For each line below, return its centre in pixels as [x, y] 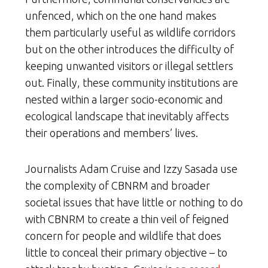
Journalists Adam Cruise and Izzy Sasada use [131, 168]
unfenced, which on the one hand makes [121, 15]
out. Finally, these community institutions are [132, 82]
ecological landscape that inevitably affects [127, 116]
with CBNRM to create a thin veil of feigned [127, 219]
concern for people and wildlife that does [123, 235]
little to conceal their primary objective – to [126, 252]
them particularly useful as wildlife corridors [130, 32]
